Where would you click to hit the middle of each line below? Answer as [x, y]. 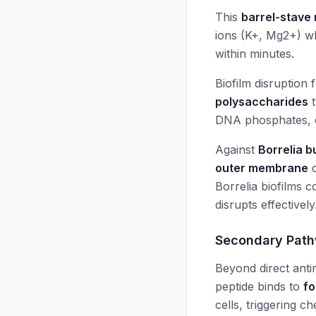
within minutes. [255, 54]
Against [237, 150]
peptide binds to [259, 286]
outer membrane [262, 168]
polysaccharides [262, 102]
